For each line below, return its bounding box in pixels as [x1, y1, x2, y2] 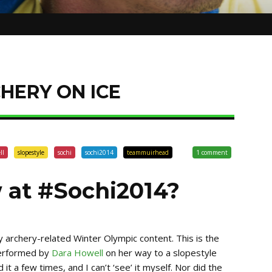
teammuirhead [127, 148, 169, 157]
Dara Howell [52, 246, 103, 259]
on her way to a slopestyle [103, 246, 217, 259]
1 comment [195, 148, 228, 157]
